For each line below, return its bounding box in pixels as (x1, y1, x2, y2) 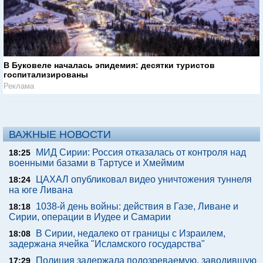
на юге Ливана (9, 185, 73, 195)
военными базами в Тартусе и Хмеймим (9, 158, 184, 168)
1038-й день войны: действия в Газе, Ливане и (36, 201, 238, 212)
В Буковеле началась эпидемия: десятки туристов (4, 60, 215, 70)
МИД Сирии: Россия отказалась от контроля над (36, 147, 246, 158)
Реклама (4, 82, 34, 91)
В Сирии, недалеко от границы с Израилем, (36, 228, 225, 239)
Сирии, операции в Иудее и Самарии (9, 212, 171, 222)
